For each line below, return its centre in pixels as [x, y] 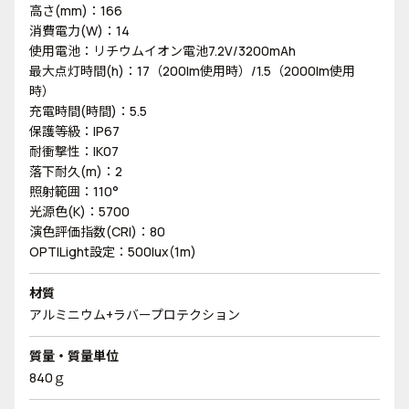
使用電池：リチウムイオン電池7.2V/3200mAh [163, 51]
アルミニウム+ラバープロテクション [135, 315]
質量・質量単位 [74, 356]
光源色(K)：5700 [79, 211]
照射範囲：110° [74, 191]
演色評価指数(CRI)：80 [97, 231]
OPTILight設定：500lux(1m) [113, 252]
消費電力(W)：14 [79, 31]
